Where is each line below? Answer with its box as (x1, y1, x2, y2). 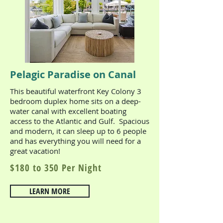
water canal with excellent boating (10, 106, 126, 116)
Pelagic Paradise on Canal (10, 68, 136, 81)
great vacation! (10, 146, 62, 156)
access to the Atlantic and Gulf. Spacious (10, 116, 149, 126)
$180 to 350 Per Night (10, 161, 102, 174)
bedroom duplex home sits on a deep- (10, 96, 141, 106)
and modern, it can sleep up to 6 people (10, 126, 146, 136)
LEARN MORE (29, 186, 70, 197)
